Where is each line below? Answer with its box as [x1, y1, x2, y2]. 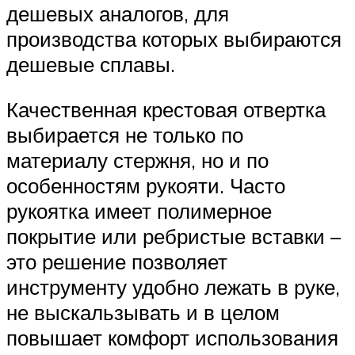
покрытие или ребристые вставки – [6, 223, 341, 250]
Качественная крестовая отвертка [6, 97, 326, 123]
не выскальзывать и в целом [6, 300, 280, 326]
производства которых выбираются [6, 25, 342, 52]
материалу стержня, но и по [6, 147, 269, 174]
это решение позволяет [6, 249, 227, 275]
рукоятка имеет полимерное [6, 198, 272, 224]
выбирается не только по [6, 122, 243, 148]
